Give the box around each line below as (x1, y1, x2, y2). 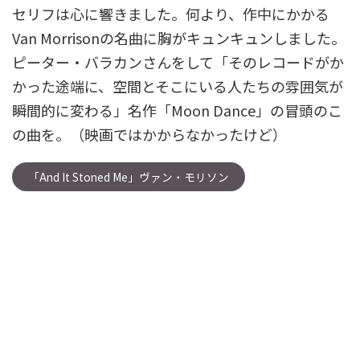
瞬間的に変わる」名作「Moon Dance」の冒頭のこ (12, 100, 342, 121)
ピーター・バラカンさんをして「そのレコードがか (12, 51, 344, 72)
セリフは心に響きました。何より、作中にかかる (12, 3, 329, 24)
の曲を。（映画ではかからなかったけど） (12, 124, 290, 145)
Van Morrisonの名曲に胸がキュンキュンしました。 (12, 27, 346, 48)
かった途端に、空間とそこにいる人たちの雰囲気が (12, 76, 343, 96)
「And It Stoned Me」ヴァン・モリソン (28, 169, 229, 185)
